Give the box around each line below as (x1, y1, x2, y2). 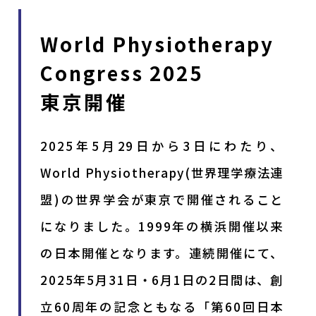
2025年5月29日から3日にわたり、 (40, 136, 284, 154)
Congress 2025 (40, 58, 203, 87)
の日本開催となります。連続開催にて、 (40, 243, 284, 262)
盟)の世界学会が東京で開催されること (40, 190, 284, 208)
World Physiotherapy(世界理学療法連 (40, 163, 284, 181)
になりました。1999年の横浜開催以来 (40, 217, 284, 235)
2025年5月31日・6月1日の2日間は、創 (40, 270, 284, 288)
